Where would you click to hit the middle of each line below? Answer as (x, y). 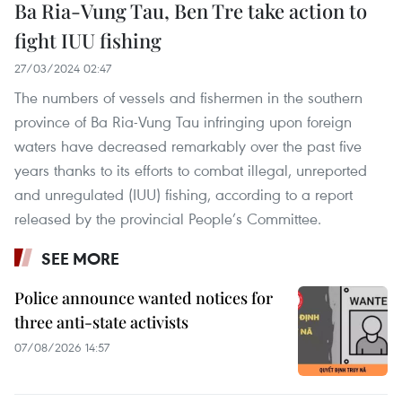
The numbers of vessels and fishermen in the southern (188, 98)
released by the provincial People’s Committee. (168, 219)
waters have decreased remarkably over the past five (188, 146)
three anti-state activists (101, 323)
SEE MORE (80, 259)
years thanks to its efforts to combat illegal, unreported (191, 170)
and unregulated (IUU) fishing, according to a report (184, 195)
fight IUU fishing (88, 41)
